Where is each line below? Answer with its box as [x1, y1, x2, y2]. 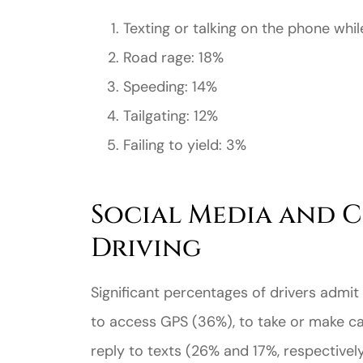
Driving [91, 230, 202, 266]
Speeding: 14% [123, 76, 217, 96]
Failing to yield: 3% [123, 135, 246, 155]
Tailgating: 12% [123, 105, 218, 126]
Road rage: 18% [123, 47, 224, 67]
